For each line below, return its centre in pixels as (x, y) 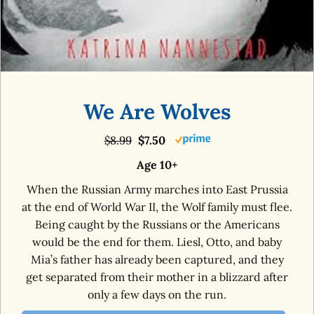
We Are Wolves (157, 111)
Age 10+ (157, 164)
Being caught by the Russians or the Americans (157, 224)
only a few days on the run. (157, 294)
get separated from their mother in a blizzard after (157, 277)
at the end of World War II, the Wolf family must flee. (157, 206)
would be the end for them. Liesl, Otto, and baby (157, 241)
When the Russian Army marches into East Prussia (157, 189)
